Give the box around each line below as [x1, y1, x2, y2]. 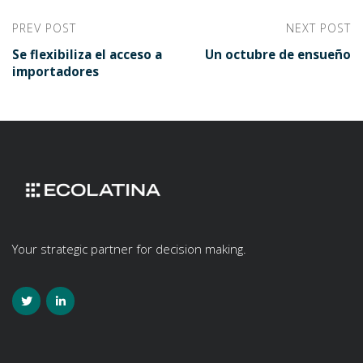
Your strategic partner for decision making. [12, 240, 246, 257]
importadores [12, 62, 99, 79]
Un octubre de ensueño [205, 45, 351, 62]
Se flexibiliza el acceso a [12, 45, 162, 62]
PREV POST [12, 19, 76, 36]
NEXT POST [286, 19, 351, 36]
